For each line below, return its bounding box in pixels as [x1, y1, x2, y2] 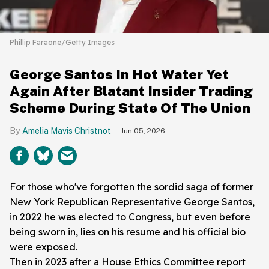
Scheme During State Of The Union [10, 99, 250, 116]
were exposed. [10, 240, 77, 253]
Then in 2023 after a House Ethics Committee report [10, 255, 246, 268]
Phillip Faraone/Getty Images [10, 37, 115, 47]
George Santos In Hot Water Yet [10, 65, 229, 82]
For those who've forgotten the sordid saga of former [10, 180, 253, 193]
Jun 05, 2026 [121, 126, 165, 135]
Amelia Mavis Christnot [22, 125, 111, 136]
